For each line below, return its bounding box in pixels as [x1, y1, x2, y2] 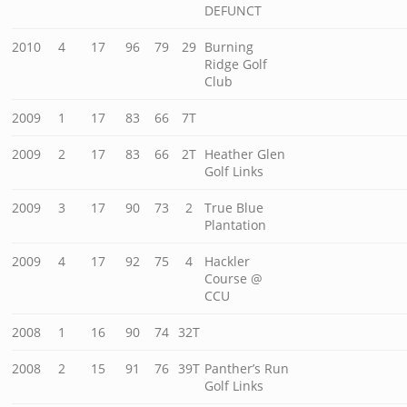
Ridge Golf [204, 55, 268, 74]
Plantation [204, 216, 267, 234]
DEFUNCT [204, 2, 263, 20]
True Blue [204, 199, 264, 217]
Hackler [204, 253, 251, 271]
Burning [204, 38, 254, 56]
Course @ [204, 270, 263, 288]
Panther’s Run [204, 360, 290, 378]
